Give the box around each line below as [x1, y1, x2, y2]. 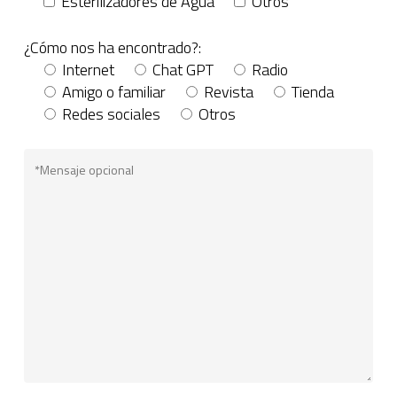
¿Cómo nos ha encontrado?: [23, 35, 201, 59]
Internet [61, 57, 114, 82]
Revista [203, 79, 253, 104]
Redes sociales [61, 101, 160, 126]
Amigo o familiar [61, 79, 166, 104]
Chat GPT [152, 57, 214, 82]
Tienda [291, 79, 334, 104]
